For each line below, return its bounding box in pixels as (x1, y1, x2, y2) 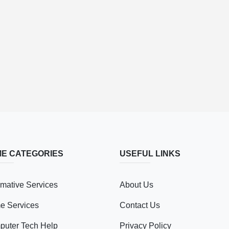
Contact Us (119, 201, 160, 210)
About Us (119, 180, 153, 189)
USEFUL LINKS (119, 149, 180, 158)
